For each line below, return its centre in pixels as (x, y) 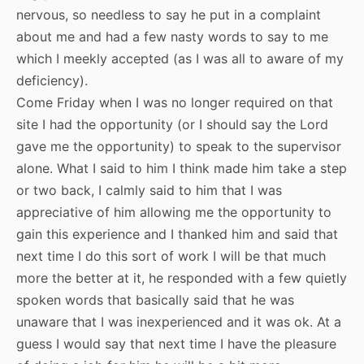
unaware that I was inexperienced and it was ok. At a (179, 322)
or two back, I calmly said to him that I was (149, 191)
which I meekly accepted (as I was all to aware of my (180, 59)
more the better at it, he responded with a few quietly (182, 278)
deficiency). (52, 81)
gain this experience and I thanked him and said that (177, 234)
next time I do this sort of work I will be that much (171, 256)
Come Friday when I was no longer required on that (175, 103)
